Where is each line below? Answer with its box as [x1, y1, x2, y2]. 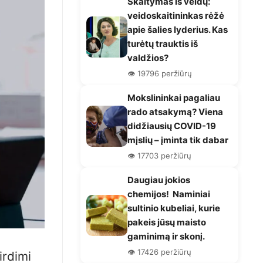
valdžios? [127, 52, 168, 63]
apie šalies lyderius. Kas [127, 23, 228, 35]
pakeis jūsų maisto [127, 216, 206, 228]
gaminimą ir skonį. [127, 230, 205, 242]
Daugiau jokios [127, 174, 190, 186]
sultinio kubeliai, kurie [127, 202, 220, 214]
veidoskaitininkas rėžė [127, 9, 224, 21]
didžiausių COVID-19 [127, 120, 216, 131]
